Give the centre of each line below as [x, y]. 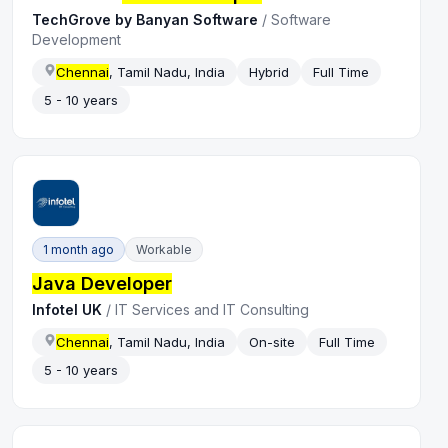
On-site [272, 341]
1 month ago [79, 249]
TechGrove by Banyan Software [145, 20]
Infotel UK [67, 309]
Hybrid [269, 72]
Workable [164, 249]
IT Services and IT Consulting [212, 309]
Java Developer [102, 283]
